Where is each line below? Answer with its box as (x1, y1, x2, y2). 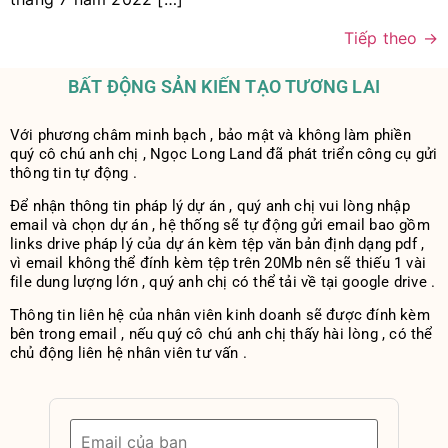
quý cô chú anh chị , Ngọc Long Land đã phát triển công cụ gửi (10, 144, 438, 163)
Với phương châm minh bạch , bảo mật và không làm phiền (10, 125, 411, 144)
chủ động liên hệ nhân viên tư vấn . (10, 344, 247, 363)
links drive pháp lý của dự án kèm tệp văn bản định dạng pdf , (10, 234, 425, 253)
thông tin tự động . (10, 163, 137, 182)
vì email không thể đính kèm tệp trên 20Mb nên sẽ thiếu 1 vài (10, 253, 426, 272)
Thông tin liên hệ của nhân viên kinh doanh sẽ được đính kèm (10, 306, 430, 325)
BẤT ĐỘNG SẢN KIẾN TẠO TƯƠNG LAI (67, 75, 381, 97)
